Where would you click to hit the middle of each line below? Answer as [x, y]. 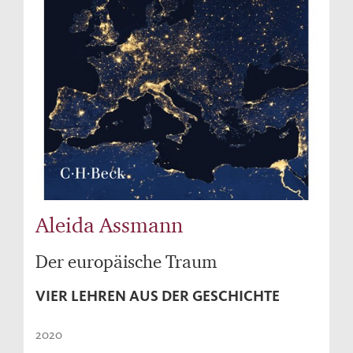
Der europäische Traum [126, 262]
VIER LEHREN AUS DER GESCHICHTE [158, 296]
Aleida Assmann [109, 225]
